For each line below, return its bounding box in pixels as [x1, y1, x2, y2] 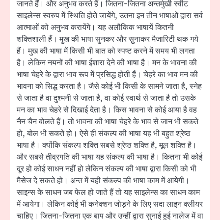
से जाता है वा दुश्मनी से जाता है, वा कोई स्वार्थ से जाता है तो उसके [17, 93, 196, 104]
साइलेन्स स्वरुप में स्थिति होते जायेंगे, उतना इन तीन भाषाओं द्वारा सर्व [17, 10, 203, 22]
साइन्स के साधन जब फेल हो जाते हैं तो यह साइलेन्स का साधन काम [17, 187, 200, 198]
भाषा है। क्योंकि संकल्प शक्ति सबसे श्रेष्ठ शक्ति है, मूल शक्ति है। [17, 140, 197, 151]
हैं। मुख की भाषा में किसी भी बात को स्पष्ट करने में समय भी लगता [17, 46, 195, 57]
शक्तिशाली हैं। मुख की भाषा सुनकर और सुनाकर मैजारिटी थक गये [17, 34, 198, 45]
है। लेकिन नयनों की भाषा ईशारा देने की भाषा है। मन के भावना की [17, 57, 197, 69]
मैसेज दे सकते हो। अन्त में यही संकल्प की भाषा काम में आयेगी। [17, 175, 190, 187]
